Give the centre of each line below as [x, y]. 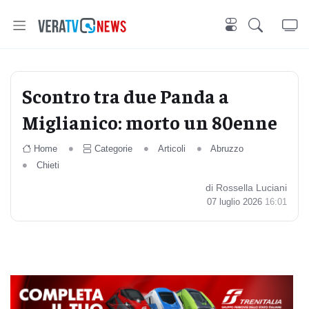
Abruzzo [227, 149]
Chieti [48, 165]
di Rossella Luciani [246, 188]
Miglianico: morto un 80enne [150, 122]
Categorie [113, 149]
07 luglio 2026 [236, 202]
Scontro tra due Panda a [126, 96]
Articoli [171, 149]
